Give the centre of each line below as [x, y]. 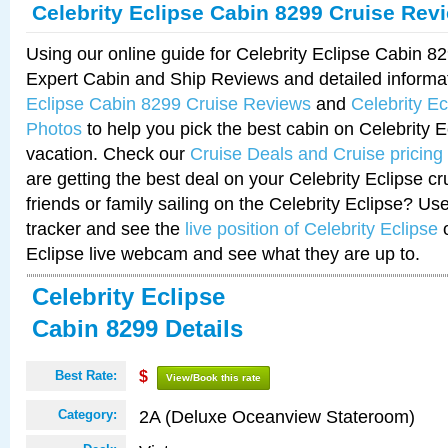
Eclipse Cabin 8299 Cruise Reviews [168, 103]
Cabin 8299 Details [137, 328]
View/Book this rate [213, 377]
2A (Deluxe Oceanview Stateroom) [277, 416]
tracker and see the [105, 228]
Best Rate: [86, 375]
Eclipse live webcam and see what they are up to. [223, 253]
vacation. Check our [108, 153]
